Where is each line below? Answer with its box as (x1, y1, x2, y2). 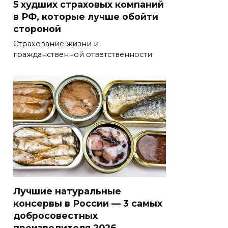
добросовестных (13, 210, 98, 221)
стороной (13, 23, 61, 35)
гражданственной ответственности (13, 50, 152, 60)
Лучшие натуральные (13, 185, 121, 196)
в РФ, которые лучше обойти (13, 11, 158, 22)
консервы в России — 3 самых (13, 197, 162, 209)
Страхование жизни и (13, 39, 99, 49)
